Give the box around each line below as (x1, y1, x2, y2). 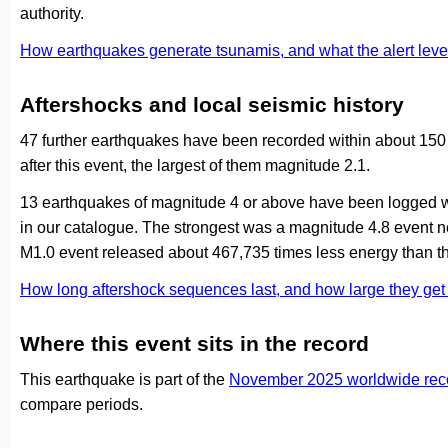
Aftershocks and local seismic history (20, 93, 404, 116)
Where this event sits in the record (20, 332, 369, 355)
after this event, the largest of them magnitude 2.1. (20, 157, 370, 174)
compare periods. (20, 396, 143, 413)
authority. (20, 5, 84, 22)
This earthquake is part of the (20, 371, 229, 388)
